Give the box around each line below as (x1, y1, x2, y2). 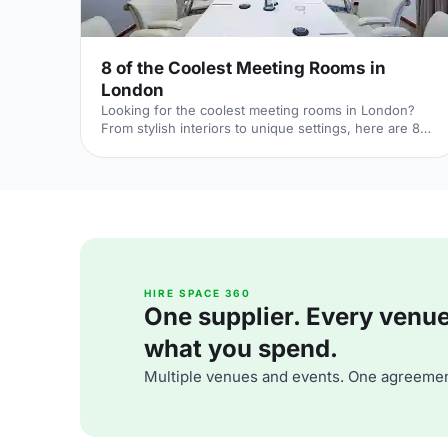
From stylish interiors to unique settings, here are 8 (101, 120, 420, 136)
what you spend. (144, 334, 338, 363)
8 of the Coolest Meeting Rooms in (101, 58, 386, 78)
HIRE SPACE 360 (144, 287, 251, 299)
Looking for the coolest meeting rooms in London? (101, 102, 415, 118)
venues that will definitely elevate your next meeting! (101, 138, 429, 154)
